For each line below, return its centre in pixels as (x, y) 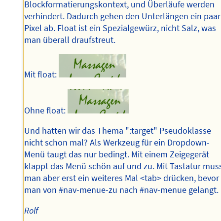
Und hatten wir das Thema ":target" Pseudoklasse (118, 131)
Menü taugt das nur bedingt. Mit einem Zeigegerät (117, 155)
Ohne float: (46, 110)
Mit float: (42, 75)
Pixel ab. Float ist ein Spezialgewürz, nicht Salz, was (120, 28)
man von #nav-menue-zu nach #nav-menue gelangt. (122, 190)
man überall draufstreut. (70, 40)
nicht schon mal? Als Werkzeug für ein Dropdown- (117, 143)
